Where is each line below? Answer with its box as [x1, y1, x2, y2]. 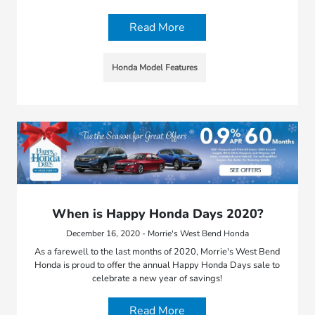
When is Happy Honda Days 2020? [51, 205, 263, 223]
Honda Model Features [111, 61, 198, 73]
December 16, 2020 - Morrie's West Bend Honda [65, 228, 249, 240]
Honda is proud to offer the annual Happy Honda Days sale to [34, 259, 281, 272]
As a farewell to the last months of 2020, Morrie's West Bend [34, 245, 281, 259]
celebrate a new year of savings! [92, 272, 223, 285]
